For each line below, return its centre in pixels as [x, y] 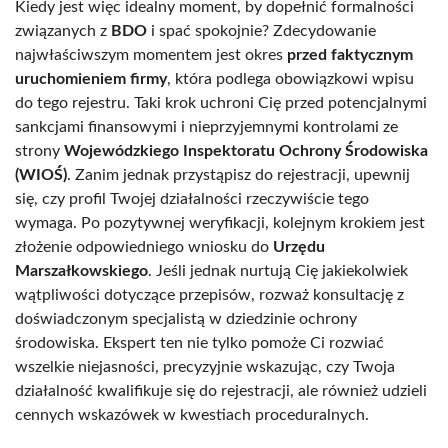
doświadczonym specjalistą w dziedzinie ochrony [186, 318]
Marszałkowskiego [81, 270]
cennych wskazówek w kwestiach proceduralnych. [192, 414]
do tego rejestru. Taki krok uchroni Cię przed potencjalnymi [221, 102]
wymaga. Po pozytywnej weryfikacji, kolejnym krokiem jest [220, 222]
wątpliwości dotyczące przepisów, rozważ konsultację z [209, 294]
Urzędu [299, 246]
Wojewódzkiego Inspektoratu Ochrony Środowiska [246, 150]
